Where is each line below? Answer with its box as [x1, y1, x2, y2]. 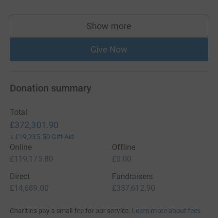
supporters [109, 25, 151, 36]
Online [10, 143, 32, 152]
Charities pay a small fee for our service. [10, 207, 130, 215]
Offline [112, 143, 136, 152]
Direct [10, 172, 30, 181]
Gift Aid [51, 133, 74, 141]
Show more [87, 21, 131, 31]
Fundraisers [112, 172, 153, 181]
